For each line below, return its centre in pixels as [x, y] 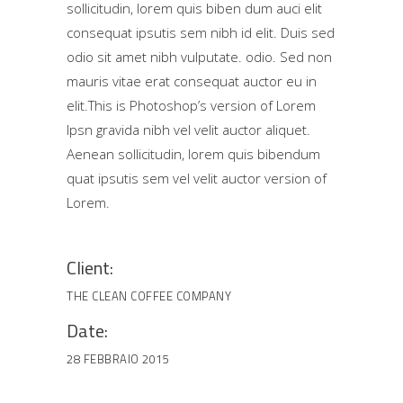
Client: [90, 268]
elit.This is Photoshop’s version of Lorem [191, 106]
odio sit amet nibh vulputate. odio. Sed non [199, 57]
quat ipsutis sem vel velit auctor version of [197, 179]
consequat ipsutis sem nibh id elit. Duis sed [201, 33]
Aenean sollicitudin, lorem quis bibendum [193, 154]
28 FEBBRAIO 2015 [118, 359]
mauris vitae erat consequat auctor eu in [192, 81]
